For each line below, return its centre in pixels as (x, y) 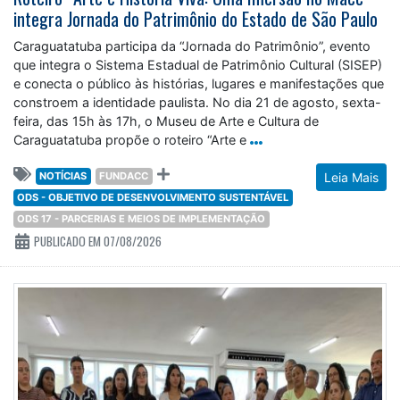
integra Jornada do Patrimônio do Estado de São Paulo (196, 19)
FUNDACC (124, 176)
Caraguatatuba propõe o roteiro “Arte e (130, 140)
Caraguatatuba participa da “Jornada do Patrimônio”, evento (192, 46)
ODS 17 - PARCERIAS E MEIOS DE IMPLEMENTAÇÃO (142, 219)
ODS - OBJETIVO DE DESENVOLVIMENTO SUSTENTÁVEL (153, 198)
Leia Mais (351, 178)
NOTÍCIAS (63, 176)
